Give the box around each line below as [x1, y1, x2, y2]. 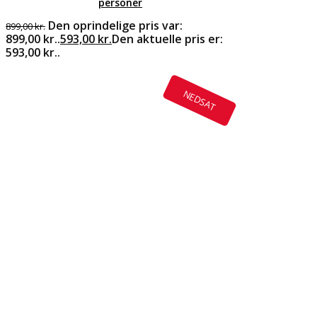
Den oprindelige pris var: [48, 17, 183, 33]
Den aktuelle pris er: [112, 30, 223, 47]
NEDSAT [181, 86, 218, 113]
